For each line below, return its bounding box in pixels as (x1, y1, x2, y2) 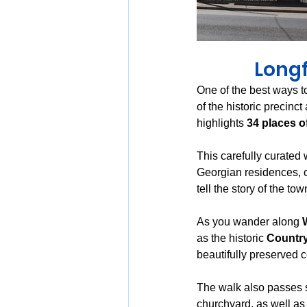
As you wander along (197, 216, 302, 228)
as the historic (197, 232, 267, 245)
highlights (197, 117, 247, 130)
